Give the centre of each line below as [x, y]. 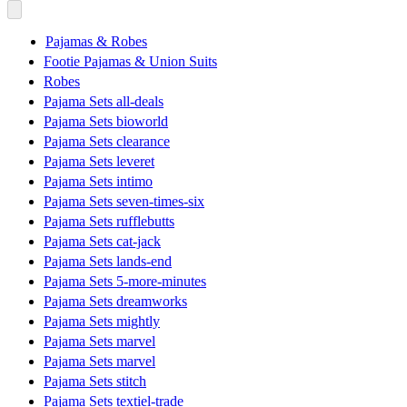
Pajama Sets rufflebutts [109, 221]
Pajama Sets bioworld [106, 121]
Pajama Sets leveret [99, 161]
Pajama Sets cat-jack [102, 241]
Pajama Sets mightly [102, 321]
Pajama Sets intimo [98, 181]
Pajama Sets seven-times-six [124, 201]
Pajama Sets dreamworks [115, 301]
